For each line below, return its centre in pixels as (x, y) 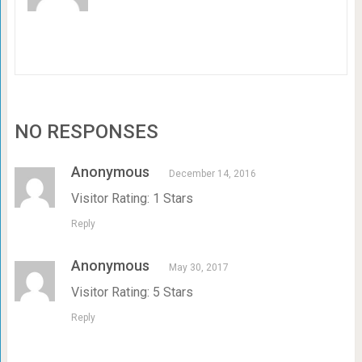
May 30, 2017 (198, 268)
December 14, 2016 (212, 174)
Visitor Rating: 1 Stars (132, 199)
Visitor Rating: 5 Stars (132, 293)
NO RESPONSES (86, 132)
